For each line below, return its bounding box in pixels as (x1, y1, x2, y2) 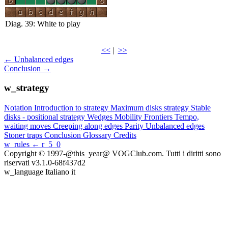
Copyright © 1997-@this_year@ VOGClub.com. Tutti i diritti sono (4, 149, 221, 158)
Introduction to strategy (34, 103, 110, 112)
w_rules (4, 140, 32, 149)
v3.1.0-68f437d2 (32, 158, 85, 167)
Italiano (45, 167, 69, 177)
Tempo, (175, 112, 199, 122)
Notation (4, 103, 34, 112)
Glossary (83, 131, 113, 140)
